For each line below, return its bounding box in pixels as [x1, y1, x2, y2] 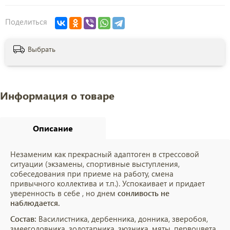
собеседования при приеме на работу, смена [10, 168, 174, 179]
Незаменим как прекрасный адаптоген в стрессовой [10, 149, 199, 160]
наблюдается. [10, 198, 60, 208]
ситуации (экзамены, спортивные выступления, [10, 159, 180, 169]
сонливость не [118, 188, 169, 199]
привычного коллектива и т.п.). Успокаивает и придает [10, 178, 205, 189]
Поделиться [5, 16, 47, 27]
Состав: [10, 214, 36, 224]
